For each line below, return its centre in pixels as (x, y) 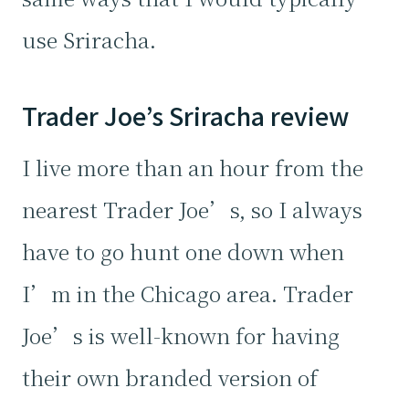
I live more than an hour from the (193, 167)
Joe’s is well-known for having (181, 335)
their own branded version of (170, 377)
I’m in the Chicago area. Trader (188, 293)
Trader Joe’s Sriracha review (185, 116)
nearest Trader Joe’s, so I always (192, 209)
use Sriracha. (89, 39)
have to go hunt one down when (183, 251)
